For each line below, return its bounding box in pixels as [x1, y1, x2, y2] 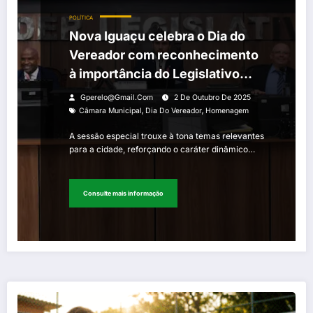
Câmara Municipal [79, 106, 142, 116]
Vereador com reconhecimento [69, 48, 259, 63]
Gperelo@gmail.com [80, 93, 153, 103]
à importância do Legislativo [69, 66, 240, 82]
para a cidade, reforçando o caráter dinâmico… [69, 144, 255, 155]
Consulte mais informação [83, 189, 163, 197]
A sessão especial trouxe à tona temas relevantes [69, 131, 264, 142]
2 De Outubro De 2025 [174, 93, 251, 103]
